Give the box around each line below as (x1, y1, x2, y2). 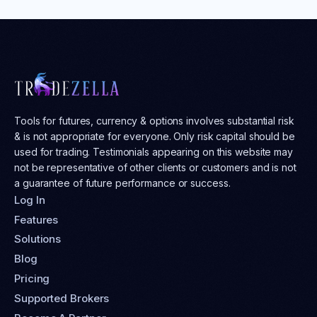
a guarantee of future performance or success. (14, 176, 231, 189)
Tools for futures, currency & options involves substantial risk (14, 114, 294, 127)
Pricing (14, 272, 50, 286)
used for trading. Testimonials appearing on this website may (14, 145, 293, 158)
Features (14, 212, 59, 226)
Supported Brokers (14, 292, 110, 306)
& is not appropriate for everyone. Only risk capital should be (14, 129, 295, 142)
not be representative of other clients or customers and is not (14, 161, 296, 173)
